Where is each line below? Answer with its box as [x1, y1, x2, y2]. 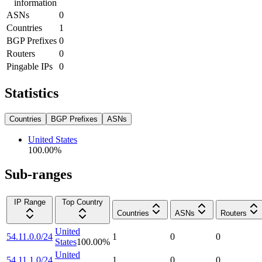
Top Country [62, 198, 103, 207]
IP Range [13, 198, 46, 207]
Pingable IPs [6, 61, 53, 71]
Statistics [5, 85, 58, 101]
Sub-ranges [5, 167, 72, 182]
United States [28, 134, 77, 144]
